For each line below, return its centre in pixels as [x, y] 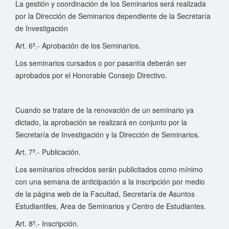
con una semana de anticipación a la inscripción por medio [110, 181]
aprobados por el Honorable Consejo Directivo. [91, 75]
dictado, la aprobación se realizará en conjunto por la [101, 122]
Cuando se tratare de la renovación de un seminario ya [105, 110]
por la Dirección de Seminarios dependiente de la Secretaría [113, 16]
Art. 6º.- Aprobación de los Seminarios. [78, 45]
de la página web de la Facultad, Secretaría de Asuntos [105, 194]
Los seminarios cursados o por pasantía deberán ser [101, 63]
